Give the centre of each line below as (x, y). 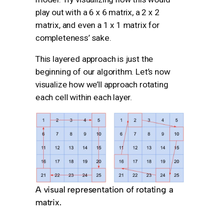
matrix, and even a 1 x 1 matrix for (97, 25)
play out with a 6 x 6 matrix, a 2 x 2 (97, 12)
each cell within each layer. (84, 97)
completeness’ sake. (73, 38)
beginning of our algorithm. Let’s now (103, 71)
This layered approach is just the (95, 59)
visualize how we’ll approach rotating (102, 84)
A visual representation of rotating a (104, 190)
